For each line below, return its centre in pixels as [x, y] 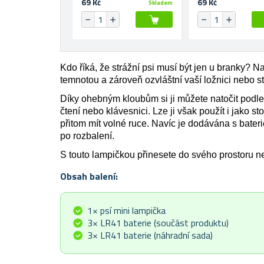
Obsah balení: [89, 176]
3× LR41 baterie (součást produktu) [158, 223]
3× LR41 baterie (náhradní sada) [150, 235]
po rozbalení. [87, 136]
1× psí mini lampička [126, 211]
